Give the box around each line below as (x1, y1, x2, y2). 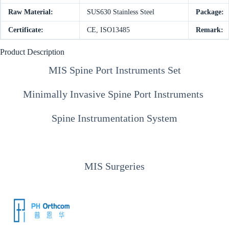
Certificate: (8, 26, 43, 34)
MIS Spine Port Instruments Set (48, 64, 181, 76)
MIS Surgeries (84, 160, 145, 172)
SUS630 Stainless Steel (87, 8, 154, 16)
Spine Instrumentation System (52, 112, 177, 124)
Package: (196, 8, 224, 16)
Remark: (196, 26, 223, 34)
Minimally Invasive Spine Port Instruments (23, 88, 206, 100)
